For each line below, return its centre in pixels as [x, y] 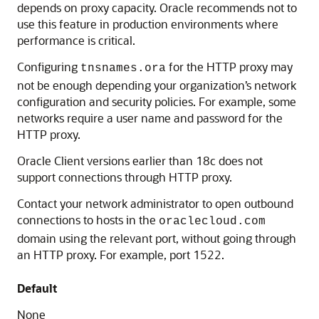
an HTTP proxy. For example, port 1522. [121, 255]
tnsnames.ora [123, 68]
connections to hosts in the [88, 220]
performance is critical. [76, 40]
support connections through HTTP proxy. [125, 177]
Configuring [49, 67]
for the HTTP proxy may [229, 67]
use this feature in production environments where [148, 24]
